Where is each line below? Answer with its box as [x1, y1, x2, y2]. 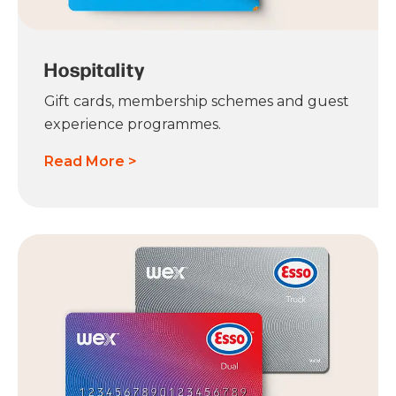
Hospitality [44, 56, 145, 83]
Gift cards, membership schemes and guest [44, 93, 349, 110]
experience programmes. [44, 116, 221, 133]
